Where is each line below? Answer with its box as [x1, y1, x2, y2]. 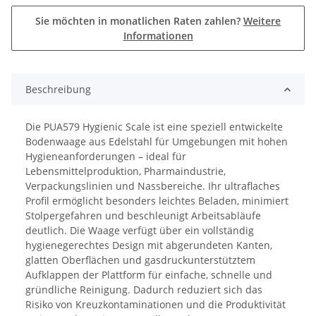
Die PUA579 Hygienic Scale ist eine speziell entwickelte [25, 120, 283, 134]
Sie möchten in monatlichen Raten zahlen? [35, 14, 243, 28]
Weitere [243, 14, 281, 28]
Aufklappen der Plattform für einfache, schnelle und [25, 268, 272, 282]
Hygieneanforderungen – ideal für [25, 150, 186, 164]
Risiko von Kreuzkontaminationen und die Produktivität [25, 298, 286, 312]
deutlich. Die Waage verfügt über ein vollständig [25, 224, 254, 238]
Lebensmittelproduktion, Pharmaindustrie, [25, 164, 226, 178]
